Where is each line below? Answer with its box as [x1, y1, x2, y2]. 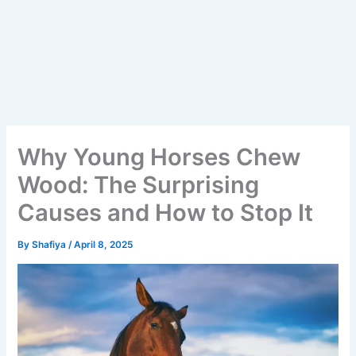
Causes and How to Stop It [17, 199, 314, 227]
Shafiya [32, 239, 69, 251]
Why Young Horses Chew [17, 143, 301, 172]
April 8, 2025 [74, 239, 133, 251]
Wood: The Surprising [17, 171, 260, 199]
